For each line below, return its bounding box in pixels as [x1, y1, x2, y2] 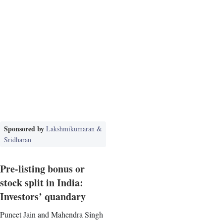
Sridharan [4, 134, 31, 144]
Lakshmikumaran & [46, 123, 102, 133]
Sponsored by [4, 123, 46, 134]
